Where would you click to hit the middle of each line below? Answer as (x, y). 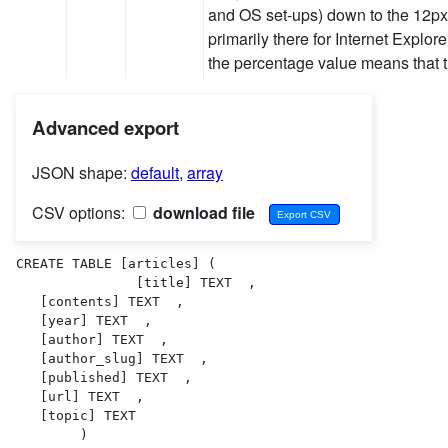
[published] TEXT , (104, 377)
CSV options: (80, 212)
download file (202, 212)
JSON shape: (81, 172)
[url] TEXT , (80, 396)
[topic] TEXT (84, 415)
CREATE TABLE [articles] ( (116, 263)
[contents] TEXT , (100, 301)
